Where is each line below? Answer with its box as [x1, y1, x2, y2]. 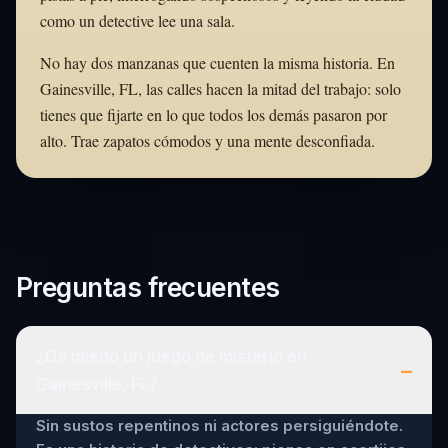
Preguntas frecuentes [16, 272, 280, 304]
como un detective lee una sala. [40, 10, 235, 32]
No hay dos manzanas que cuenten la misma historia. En [40, 52, 395, 74]
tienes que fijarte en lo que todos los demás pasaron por [40, 104, 387, 126]
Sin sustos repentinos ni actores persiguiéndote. [36, 416, 403, 436]
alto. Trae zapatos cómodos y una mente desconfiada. [40, 130, 375, 152]
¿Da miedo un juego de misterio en [36, 346, 307, 367]
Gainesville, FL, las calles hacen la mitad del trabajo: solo [40, 78, 401, 100]
